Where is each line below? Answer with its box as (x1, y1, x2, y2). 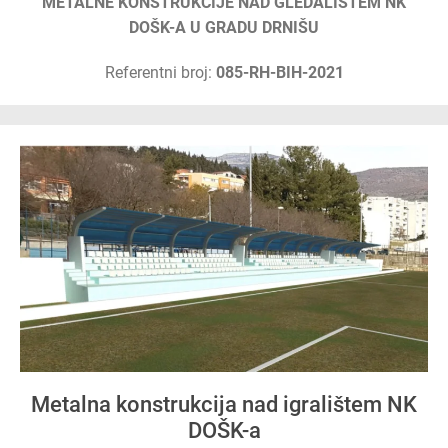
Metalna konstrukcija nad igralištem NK (31, 391, 417, 417)
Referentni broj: (104, 63, 216, 82)
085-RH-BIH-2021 (215, 63, 344, 82)
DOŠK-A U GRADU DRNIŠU (129, 18, 319, 37)
